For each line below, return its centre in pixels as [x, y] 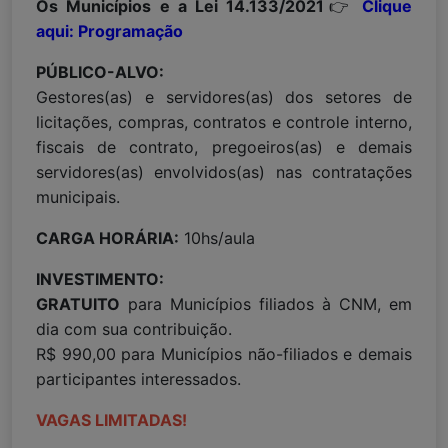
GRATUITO [78, 304]
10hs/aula [217, 238]
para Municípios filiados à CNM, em [266, 304]
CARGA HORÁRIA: [107, 238]
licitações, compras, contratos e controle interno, [224, 122]
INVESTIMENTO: [100, 279]
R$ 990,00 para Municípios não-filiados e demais [224, 354]
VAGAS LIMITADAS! [113, 420]
